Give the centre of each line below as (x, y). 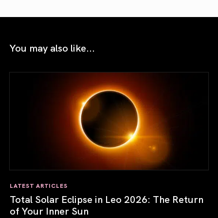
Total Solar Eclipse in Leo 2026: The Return (107, 199)
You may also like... (52, 47)
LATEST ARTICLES (39, 185)
